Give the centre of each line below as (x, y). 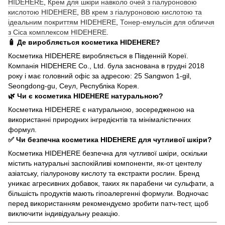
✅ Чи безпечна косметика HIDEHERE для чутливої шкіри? (110, 139)
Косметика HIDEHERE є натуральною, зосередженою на (101, 109)
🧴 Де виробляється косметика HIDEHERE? (84, 42)
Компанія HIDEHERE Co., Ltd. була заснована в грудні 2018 (106, 66)
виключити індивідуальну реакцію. (64, 213)
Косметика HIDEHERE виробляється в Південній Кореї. (98, 55)
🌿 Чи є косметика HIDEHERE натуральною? (86, 96)
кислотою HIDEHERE (42, 12)
